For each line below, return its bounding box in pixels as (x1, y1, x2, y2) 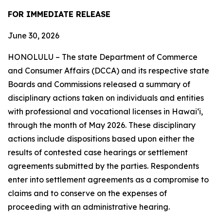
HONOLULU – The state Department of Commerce (8, 52, 198, 62)
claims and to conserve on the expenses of (8, 188, 167, 198)
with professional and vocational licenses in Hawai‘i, (8, 107, 203, 116)
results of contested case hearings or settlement (8, 147, 188, 157)
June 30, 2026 (8, 31, 59, 40)
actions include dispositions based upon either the (8, 134, 195, 144)
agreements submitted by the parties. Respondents (8, 161, 199, 171)
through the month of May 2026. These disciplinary (8, 120, 196, 130)
